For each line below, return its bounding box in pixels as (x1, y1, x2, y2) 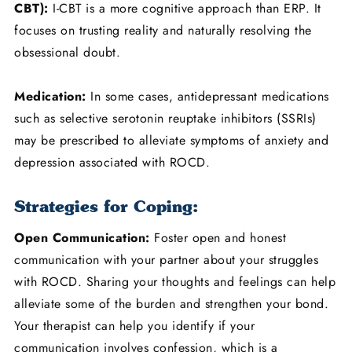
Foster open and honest (149, 229, 286, 247)
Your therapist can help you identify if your (14, 317, 255, 335)
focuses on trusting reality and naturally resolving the (14, 21, 312, 40)
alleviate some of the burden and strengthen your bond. (14, 295, 328, 313)
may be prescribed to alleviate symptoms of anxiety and (14, 131, 328, 150)
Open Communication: (14, 229, 150, 247)
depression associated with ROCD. (14, 153, 210, 172)
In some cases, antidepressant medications (86, 87, 329, 106)
